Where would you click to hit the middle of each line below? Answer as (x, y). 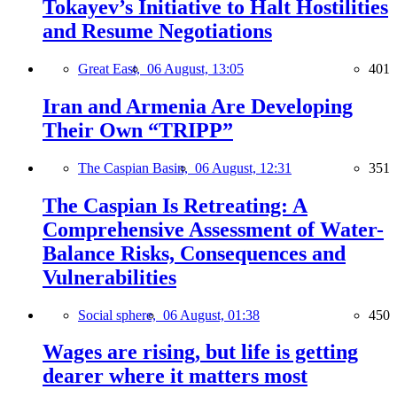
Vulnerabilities (109, 277)
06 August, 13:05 (195, 68)
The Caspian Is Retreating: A (175, 205)
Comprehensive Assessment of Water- (213, 229)
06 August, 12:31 (243, 167)
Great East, (113, 68)
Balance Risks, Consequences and (194, 253)
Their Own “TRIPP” (138, 130)
